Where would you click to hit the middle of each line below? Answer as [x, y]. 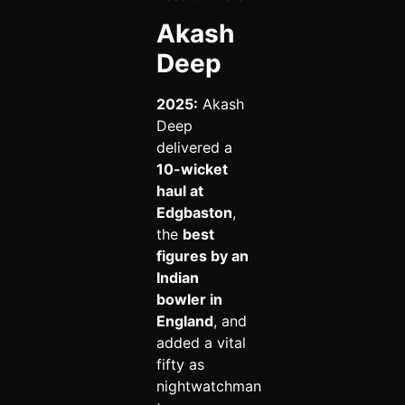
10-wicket [192, 169]
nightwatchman [208, 386]
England [184, 320]
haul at [179, 190]
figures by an [202, 255]
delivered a [194, 147]
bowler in [189, 299]
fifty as [180, 364]
